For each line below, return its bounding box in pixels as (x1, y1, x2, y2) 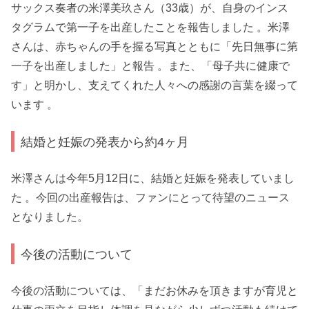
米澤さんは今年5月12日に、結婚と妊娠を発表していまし (11, 172, 295, 185)
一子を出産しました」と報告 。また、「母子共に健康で (11, 59, 290, 72)
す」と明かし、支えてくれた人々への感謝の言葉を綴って (11, 79, 298, 91)
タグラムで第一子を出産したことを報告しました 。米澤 (11, 21, 290, 33)
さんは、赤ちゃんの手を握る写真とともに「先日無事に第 (11, 40, 298, 52)
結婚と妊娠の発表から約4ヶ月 (21, 134, 190, 149)
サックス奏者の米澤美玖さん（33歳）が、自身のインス (11, 1, 288, 14)
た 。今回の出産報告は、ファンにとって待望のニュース (11, 192, 290, 204)
